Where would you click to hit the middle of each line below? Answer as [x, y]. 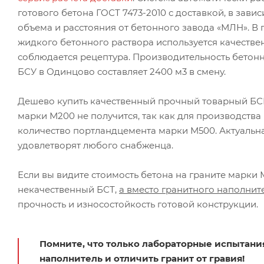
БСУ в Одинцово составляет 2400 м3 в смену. [122, 71]
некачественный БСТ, [68, 189]
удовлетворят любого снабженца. [95, 145]
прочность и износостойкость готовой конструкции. [138, 204]
